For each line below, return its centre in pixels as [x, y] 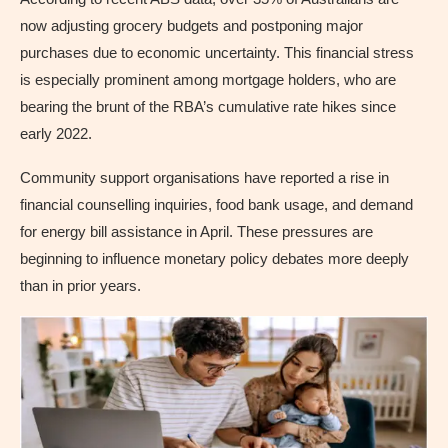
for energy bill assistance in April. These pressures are [196, 231]
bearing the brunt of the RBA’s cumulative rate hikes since [208, 106]
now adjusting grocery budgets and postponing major [191, 25]
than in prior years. [80, 285]
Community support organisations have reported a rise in [204, 177]
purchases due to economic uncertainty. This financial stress [217, 52]
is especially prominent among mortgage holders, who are [208, 79]
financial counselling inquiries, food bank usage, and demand [216, 204]
